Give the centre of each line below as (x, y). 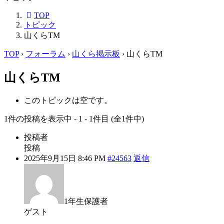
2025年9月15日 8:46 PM (65, 158)
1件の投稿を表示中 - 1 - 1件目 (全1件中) (74, 118)
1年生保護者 (86, 201)
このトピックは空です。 (68, 100)
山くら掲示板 (96, 54)
